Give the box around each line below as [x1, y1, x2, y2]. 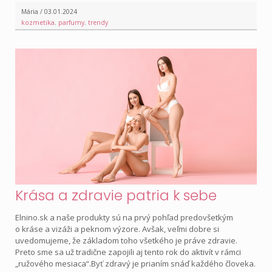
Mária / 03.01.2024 [21, 7, 77, 16]
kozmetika [21, 18, 55, 27]
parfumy [58, 18, 84, 27]
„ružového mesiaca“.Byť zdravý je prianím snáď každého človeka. [15, 258, 256, 270]
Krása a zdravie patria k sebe [15, 185, 217, 206]
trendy [88, 18, 108, 27]
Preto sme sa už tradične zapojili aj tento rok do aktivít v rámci [15, 246, 241, 258]
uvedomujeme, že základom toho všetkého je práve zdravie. [15, 235, 237, 246]
